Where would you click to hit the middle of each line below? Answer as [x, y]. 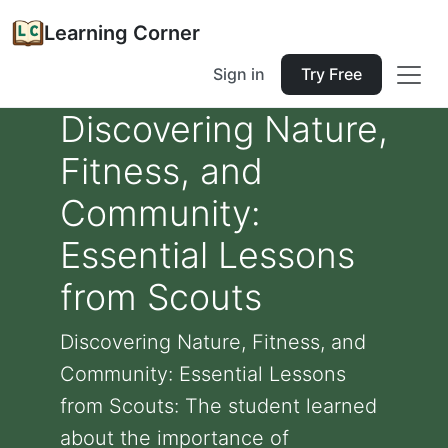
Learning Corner [122, 33]
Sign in [239, 74]
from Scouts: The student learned [218, 406]
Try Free [331, 74]
